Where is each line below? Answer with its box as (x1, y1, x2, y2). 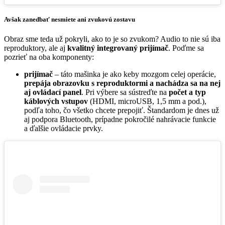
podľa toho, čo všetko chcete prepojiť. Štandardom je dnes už (24, 106, 219, 115)
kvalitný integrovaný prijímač (67, 44, 168, 53)
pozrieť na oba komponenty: (4, 53, 94, 62)
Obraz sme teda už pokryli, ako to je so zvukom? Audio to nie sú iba (4, 35, 220, 44)
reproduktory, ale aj (4, 44, 67, 53)
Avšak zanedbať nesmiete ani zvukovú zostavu (4, 16, 135, 24)
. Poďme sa (168, 44, 204, 53)
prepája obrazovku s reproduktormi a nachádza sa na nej (24, 79, 220, 88)
